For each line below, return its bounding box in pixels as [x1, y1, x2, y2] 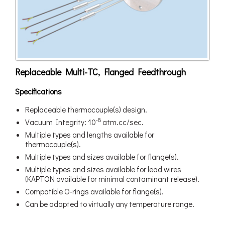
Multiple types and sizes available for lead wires [25, 164, 181, 174]
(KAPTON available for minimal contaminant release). [25, 173, 199, 184]
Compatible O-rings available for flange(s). [25, 186, 164, 196]
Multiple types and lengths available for [25, 129, 154, 140]
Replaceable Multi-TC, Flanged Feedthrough [15, 65, 186, 78]
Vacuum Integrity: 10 [25, 117, 96, 127]
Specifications [15, 86, 62, 96]
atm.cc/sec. [101, 117, 144, 127]
